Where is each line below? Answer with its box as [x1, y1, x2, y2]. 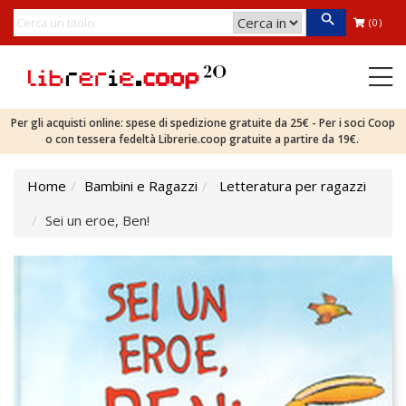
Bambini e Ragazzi [84, 177, 198, 195]
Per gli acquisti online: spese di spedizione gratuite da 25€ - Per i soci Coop [11, 115, 395, 130]
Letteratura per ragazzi [219, 177, 366, 195]
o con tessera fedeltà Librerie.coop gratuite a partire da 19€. [44, 131, 362, 147]
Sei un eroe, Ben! [45, 211, 150, 229]
